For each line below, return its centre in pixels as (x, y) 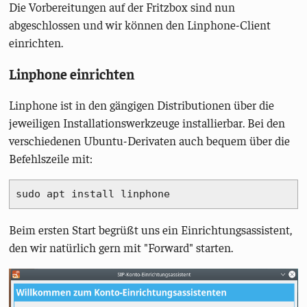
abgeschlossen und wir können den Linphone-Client (140, 25)
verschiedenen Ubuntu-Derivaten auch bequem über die (150, 141)
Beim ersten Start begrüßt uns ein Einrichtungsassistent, (151, 230)
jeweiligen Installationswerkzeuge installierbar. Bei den (147, 123)
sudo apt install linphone (93, 194)
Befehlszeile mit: (51, 159)
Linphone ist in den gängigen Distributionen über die (142, 105)
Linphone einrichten (72, 73)
